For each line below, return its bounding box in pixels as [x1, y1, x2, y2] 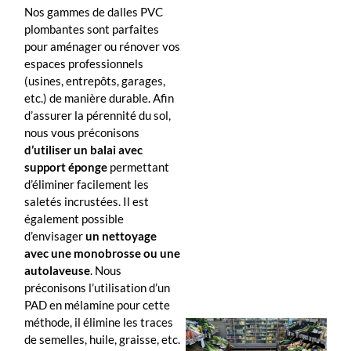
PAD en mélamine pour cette [24, 298, 170, 313]
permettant [107, 160, 169, 175]
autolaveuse [24, 263, 90, 278]
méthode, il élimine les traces [24, 315, 173, 330]
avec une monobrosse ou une [24, 246, 180, 261]
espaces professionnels [24, 56, 143, 71]
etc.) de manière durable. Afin [24, 91, 174, 106]
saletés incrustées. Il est [24, 194, 149, 209]
